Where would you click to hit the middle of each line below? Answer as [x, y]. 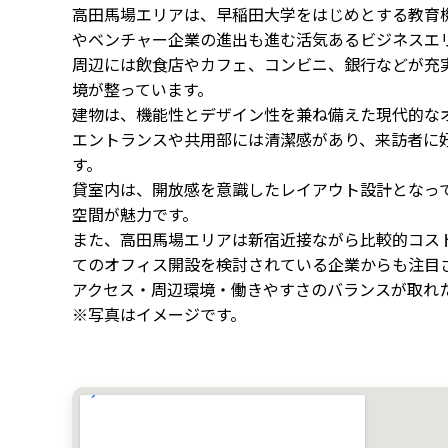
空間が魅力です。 [135, 213]
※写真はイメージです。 [159, 313]
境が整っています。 [142, 88]
